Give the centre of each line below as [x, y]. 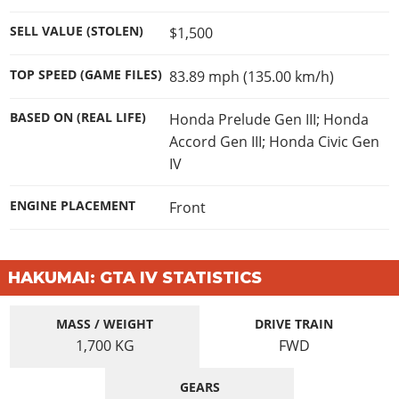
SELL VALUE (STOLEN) [77, 31]
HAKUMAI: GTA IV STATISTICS [135, 277]
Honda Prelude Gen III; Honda [269, 119]
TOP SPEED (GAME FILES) [86, 74]
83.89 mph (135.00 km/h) [251, 76]
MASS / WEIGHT [105, 324]
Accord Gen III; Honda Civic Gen [274, 142]
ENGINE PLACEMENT [73, 205]
